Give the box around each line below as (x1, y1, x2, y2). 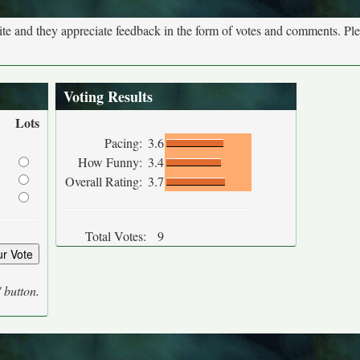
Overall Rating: (65, 173, 146, 190)
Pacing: (104, 134, 146, 151)
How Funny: (78, 153, 146, 170)
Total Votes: (85, 227, 146, 244)
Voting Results (63, 86, 153, 107)
